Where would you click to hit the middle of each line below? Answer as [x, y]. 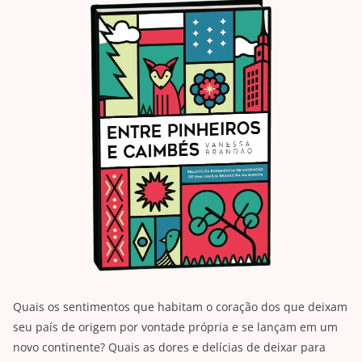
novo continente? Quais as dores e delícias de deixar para [169, 347]
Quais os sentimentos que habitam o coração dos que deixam [180, 307]
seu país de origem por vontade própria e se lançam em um [175, 327]
